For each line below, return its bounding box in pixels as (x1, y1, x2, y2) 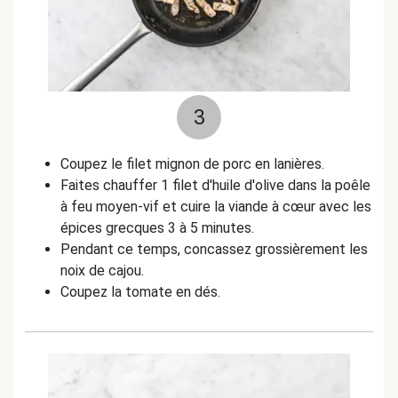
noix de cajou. (60, 262, 144, 279)
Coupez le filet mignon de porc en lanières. (60, 155, 324, 172)
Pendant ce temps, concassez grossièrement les (60, 241, 368, 258)
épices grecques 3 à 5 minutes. (60, 219, 254, 236)
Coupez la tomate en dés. (60, 283, 220, 300)
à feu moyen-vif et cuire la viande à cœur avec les (60, 198, 371, 215)
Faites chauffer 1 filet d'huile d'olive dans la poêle (60, 177, 370, 194)
